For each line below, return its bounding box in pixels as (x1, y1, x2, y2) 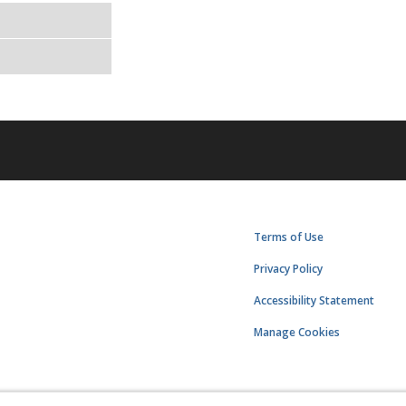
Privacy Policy (254, 261, 324, 277)
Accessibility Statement (254, 293, 375, 309)
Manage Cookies (254, 324, 341, 341)
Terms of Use (254, 229, 324, 246)
